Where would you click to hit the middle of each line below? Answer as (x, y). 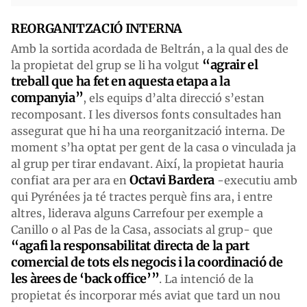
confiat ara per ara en (70, 180)
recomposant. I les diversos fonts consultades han (146, 114)
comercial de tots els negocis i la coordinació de (147, 262)
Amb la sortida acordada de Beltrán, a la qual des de (150, 48)
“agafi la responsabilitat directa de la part (130, 245)
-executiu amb (256, 180)
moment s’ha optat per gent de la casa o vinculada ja (153, 147)
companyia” (47, 97)
